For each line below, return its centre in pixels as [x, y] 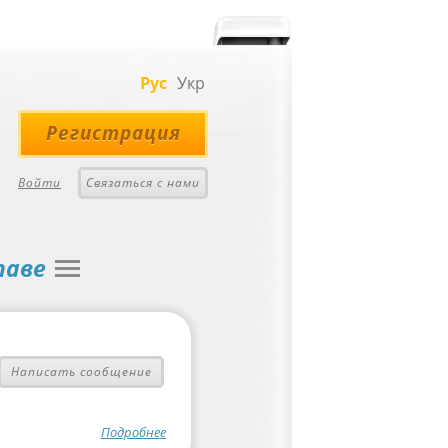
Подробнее [133, 432]
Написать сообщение [81, 371]
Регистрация [113, 133]
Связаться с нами [143, 182]
